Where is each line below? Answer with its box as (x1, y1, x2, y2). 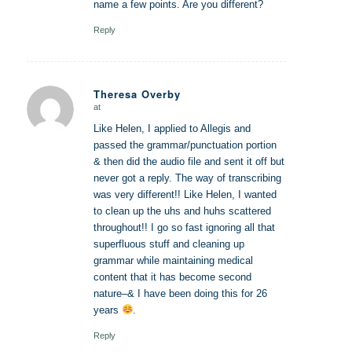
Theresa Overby (93, 86, 181, 102)
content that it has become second (93, 271, 251, 284)
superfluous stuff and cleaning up (93, 238, 244, 251)
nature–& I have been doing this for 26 (93, 288, 267, 300)
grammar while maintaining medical (93, 255, 253, 267)
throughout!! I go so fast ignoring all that (93, 222, 275, 234)
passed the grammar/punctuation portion (93, 139, 277, 152)
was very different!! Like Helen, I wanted (93, 189, 277, 201)
